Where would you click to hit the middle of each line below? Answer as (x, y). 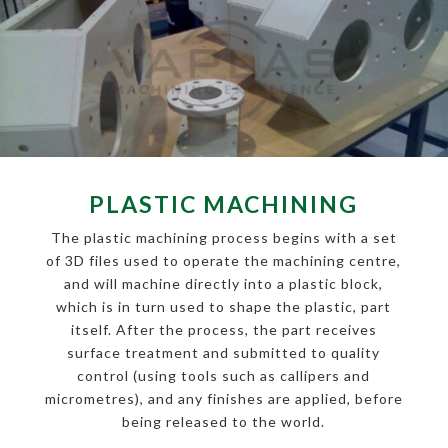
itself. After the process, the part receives (223, 330)
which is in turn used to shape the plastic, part (224, 307)
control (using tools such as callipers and (224, 376)
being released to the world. (224, 422)
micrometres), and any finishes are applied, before (223, 399)
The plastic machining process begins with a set (223, 238)
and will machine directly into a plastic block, (224, 284)
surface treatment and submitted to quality (224, 353)
